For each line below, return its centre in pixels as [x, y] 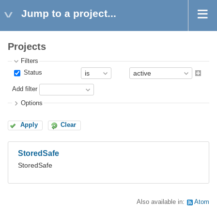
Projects [27, 47]
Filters [30, 61]
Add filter [25, 89]
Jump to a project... [69, 13]
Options [32, 103]
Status [32, 73]
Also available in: [162, 202]
